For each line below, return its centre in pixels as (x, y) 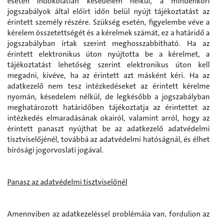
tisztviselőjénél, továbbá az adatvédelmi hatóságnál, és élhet (108, 139)
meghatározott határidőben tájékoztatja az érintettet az (108, 107)
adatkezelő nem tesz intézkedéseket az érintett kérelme (108, 86)
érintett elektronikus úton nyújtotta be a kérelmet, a (108, 54)
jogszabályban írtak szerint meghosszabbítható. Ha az (108, 43)
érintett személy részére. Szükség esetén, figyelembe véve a (108, 22)
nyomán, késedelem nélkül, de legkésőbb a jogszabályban (108, 96)
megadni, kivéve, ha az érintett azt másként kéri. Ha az (108, 75)
